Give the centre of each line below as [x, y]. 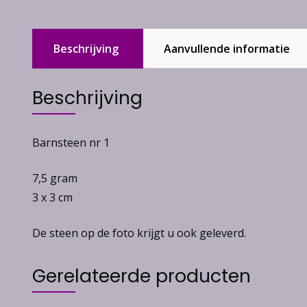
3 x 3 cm [52, 197]
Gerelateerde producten [142, 275]
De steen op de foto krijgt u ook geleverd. [139, 233]
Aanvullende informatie [227, 49]
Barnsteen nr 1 [71, 142]
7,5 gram [55, 178]
